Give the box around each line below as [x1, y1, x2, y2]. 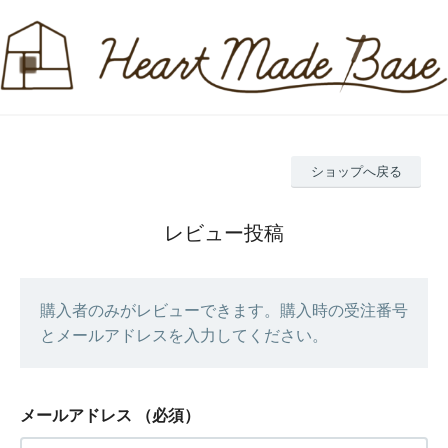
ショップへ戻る [310, 164, 402, 180]
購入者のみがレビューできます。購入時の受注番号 [40, 302, 408, 319]
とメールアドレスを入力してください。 [40, 327, 328, 344]
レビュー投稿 [164, 222, 284, 244]
